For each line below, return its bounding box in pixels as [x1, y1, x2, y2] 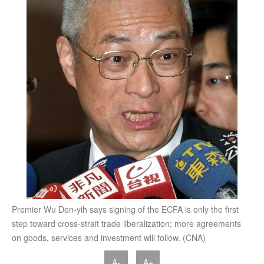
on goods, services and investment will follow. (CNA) [12, 231, 206, 243]
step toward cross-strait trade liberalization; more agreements [12, 217, 241, 229]
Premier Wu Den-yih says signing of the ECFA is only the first [12, 203, 239, 215]
